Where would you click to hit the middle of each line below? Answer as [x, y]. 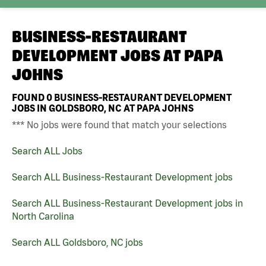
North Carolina [43, 216]
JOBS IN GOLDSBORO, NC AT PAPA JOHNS [103, 108]
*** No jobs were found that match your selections [119, 124]
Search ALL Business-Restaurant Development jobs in [127, 203]
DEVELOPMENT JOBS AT [98, 56]
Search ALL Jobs [47, 151]
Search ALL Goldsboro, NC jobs [77, 242]
